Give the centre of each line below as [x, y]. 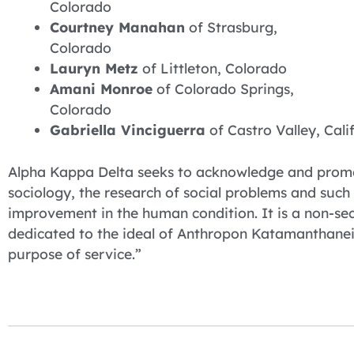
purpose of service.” [75, 253]
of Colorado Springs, [223, 89]
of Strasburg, [231, 27]
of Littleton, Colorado [212, 68]
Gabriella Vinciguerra [127, 130]
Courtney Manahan [117, 27]
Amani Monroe [101, 89]
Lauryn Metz [94, 68]
